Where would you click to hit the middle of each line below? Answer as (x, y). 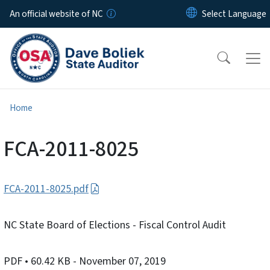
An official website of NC (56, 14)
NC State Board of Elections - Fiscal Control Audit (115, 225)
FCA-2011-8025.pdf (46, 189)
